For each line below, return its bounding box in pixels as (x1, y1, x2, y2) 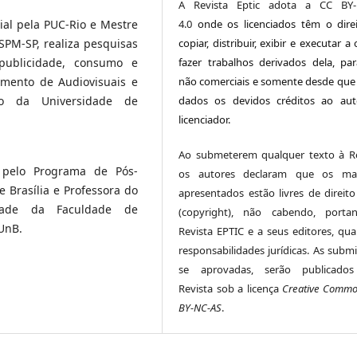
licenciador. (178, 112, 236, 127)
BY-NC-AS (178, 300, 222, 315)
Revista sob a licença (178, 280, 282, 296)
